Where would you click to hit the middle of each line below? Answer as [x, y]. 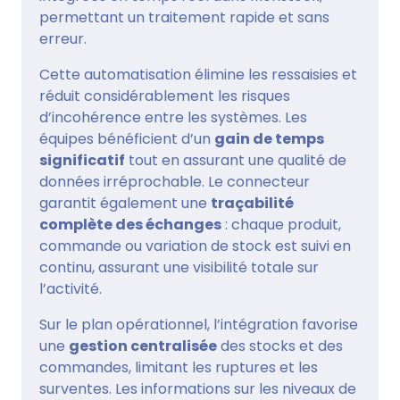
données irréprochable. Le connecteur [175, 181]
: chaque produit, [281, 224]
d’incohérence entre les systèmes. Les [173, 117]
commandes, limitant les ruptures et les [179, 367]
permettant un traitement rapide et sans [184, 17]
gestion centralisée [143, 346]
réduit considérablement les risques [165, 96]
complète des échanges [130, 224]
